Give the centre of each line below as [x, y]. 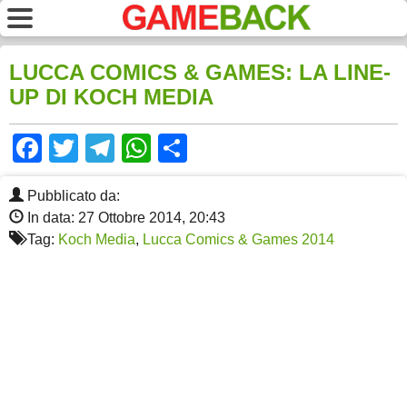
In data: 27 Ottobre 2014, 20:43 [124, 218]
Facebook [106, 149]
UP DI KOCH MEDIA [111, 97]
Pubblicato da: [72, 196]
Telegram [175, 149]
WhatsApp [218, 149]
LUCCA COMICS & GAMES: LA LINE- [200, 73]
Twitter [121, 149]
